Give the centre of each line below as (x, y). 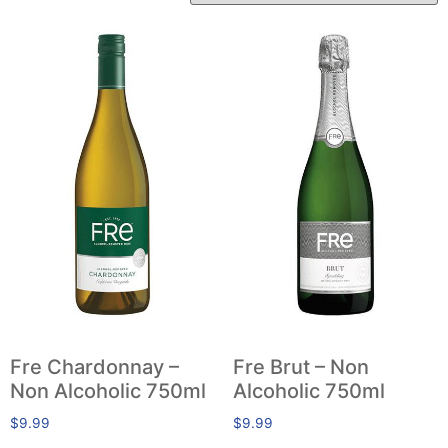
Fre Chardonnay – (94, 367)
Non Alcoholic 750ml (108, 391)
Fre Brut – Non (300, 367)
